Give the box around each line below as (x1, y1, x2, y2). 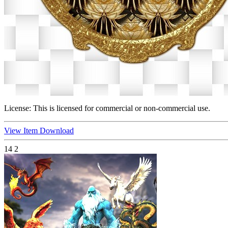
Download (40, 126, 74, 135)
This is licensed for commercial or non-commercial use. (31, 104, 210, 113)
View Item (4, 126, 40, 135)
